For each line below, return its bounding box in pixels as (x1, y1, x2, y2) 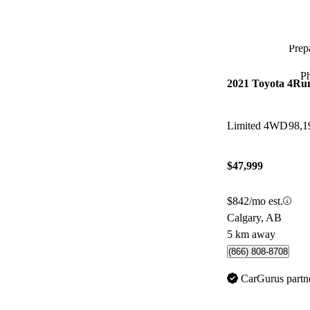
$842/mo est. (227, 194, 283, 207)
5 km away (227, 228, 275, 240)
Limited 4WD (227, 120, 288, 132)
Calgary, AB (227, 211, 282, 224)
